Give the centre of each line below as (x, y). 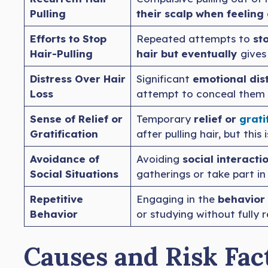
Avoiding (159, 159)
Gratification (64, 133)
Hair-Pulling (61, 53)
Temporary (163, 118)
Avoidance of (64, 159)
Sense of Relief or (76, 118)
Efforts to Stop (68, 38)
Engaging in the (177, 199)
